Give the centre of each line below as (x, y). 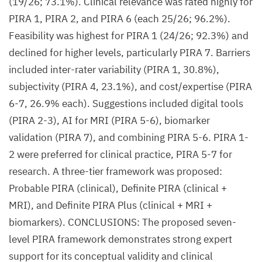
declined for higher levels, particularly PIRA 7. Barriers (130, 53)
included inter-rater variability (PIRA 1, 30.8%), (114, 70)
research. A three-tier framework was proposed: (116, 171)
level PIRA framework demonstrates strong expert (120, 239)
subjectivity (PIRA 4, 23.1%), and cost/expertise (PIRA (130, 87)
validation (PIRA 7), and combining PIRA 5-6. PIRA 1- (129, 137)
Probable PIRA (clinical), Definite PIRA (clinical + (118, 188)
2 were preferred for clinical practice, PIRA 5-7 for (120, 154)
